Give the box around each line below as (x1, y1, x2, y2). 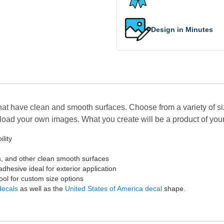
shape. (162, 184, 185, 192)
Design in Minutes (151, 25, 213, 33)
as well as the (18, 184, 65, 192)
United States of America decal (65, 184, 162, 192)
